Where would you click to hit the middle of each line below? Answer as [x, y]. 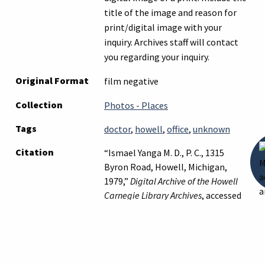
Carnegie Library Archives [153, 195]
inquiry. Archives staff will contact [171, 42]
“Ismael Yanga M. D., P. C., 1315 [164, 152]
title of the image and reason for [170, 12]
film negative [131, 81]
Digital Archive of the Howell [184, 181]
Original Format [52, 80]
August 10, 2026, [137, 209]
